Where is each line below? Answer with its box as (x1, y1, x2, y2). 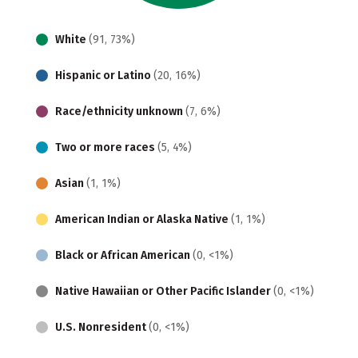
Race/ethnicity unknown (55, 104, 185, 118)
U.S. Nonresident (55, 320, 149, 334)
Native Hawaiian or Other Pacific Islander (55, 284, 273, 298)
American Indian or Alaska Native (55, 212, 231, 226)
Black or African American (55, 248, 193, 262)
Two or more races (55, 140, 157, 154)
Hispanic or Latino (55, 68, 153, 82)
